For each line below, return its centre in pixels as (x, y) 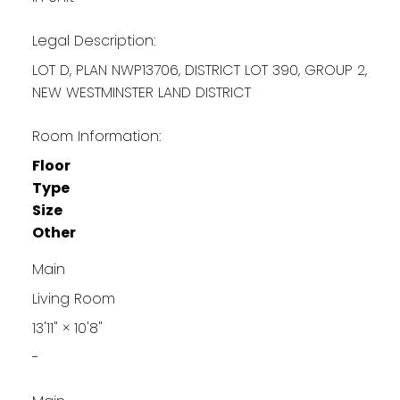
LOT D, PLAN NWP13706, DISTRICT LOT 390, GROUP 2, (199, 70)
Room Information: (96, 136)
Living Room (73, 298)
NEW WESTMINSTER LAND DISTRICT (141, 92)
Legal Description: (93, 40)
